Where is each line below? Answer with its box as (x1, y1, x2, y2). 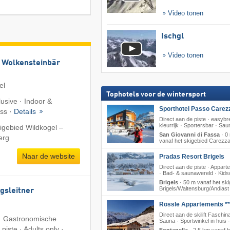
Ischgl (161, 32, 184, 41)
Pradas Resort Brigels (159, 153, 224, 161)
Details (14, 107, 38, 116)
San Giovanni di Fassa (159, 131, 220, 138)
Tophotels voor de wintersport (106, 91, 206, 99)
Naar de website (22, 151, 75, 160)
